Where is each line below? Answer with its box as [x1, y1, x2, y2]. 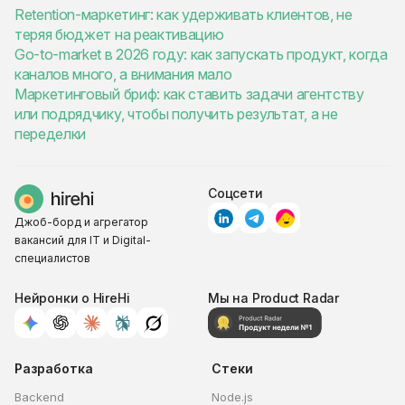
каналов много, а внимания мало [14, 65, 232, 83]
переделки [14, 125, 87, 143]
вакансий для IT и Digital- [14, 233, 151, 247]
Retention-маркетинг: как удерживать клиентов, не [14, 5, 353, 24]
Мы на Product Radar [208, 290, 340, 306]
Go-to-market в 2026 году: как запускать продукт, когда [14, 45, 388, 63]
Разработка [14, 361, 93, 376]
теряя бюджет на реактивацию [14, 25, 224, 43]
